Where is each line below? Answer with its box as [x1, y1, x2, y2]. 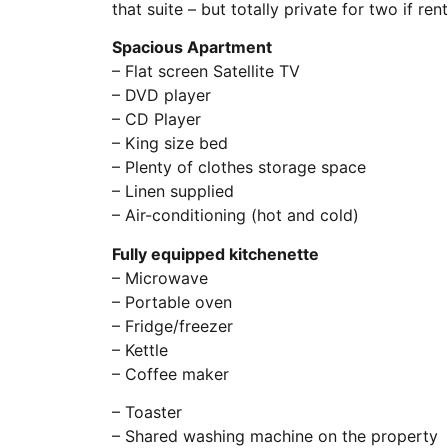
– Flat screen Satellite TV [112, 61, 300, 82]
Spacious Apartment [112, 37, 272, 58]
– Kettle [112, 339, 168, 360]
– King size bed [112, 133, 228, 154]
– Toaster [112, 401, 182, 422]
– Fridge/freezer [112, 315, 233, 336]
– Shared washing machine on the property [112, 425, 438, 446]
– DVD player [112, 85, 211, 106]
